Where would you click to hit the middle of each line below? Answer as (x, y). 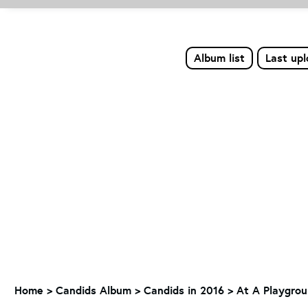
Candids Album (93, 290)
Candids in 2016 (184, 290)
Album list (219, 58)
